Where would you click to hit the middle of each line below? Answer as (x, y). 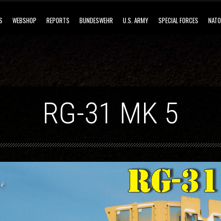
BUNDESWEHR (96, 20)
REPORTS (58, 20)
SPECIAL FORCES (178, 20)
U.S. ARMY (135, 20)
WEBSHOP (24, 20)
